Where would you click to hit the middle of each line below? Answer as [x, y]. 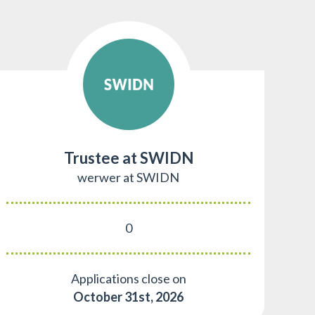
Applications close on [128, 278]
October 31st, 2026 [129, 296]
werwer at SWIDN [129, 177]
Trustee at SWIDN [128, 157]
